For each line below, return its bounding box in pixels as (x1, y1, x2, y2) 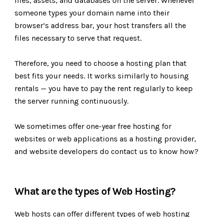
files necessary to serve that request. (15, 33, 141, 43)
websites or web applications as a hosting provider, (15, 134, 196, 143)
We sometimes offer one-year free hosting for (15, 122, 171, 131)
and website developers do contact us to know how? (15, 147, 199, 156)
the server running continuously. (15, 96, 128, 106)
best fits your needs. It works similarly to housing (15, 71, 189, 80)
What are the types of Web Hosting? (15, 186, 176, 197)
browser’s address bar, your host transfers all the (15, 21, 186, 30)
